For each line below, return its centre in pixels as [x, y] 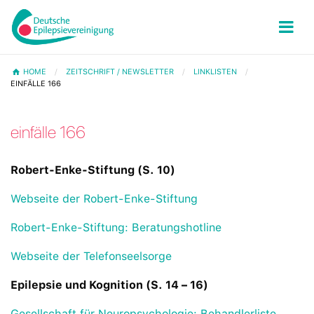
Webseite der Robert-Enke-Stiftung [104, 199]
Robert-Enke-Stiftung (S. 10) [93, 170]
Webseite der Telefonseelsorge [91, 257]
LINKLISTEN [216, 72]
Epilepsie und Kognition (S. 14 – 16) [109, 285]
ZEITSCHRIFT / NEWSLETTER [120, 72]
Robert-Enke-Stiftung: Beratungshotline [116, 228]
